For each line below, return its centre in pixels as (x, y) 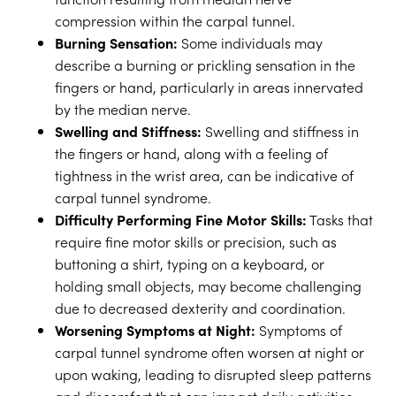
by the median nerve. (123, 109)
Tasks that (340, 219)
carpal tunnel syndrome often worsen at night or (210, 352)
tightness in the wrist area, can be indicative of (205, 175)
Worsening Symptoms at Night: (156, 330)
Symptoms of (299, 330)
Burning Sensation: (117, 42)
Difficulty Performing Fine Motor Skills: (181, 219)
